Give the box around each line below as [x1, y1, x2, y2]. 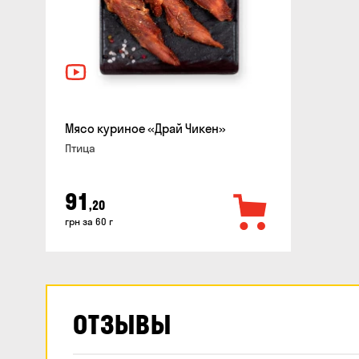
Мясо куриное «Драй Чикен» [65, 121, 226, 136]
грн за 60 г [65, 215, 113, 228]
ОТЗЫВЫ [73, 308, 171, 341]
